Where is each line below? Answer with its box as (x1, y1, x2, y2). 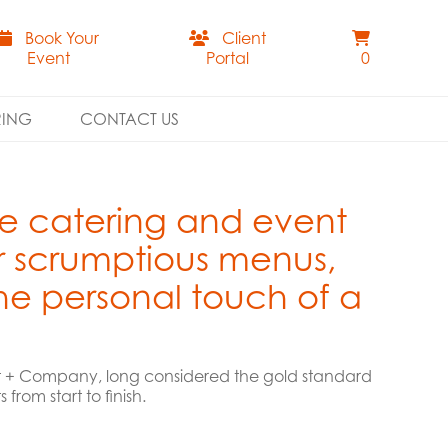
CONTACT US (79, 109, 179, 129)
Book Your (25, 28, 100, 48)
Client (222, 28, 267, 48)
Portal (206, 48, 250, 68)
